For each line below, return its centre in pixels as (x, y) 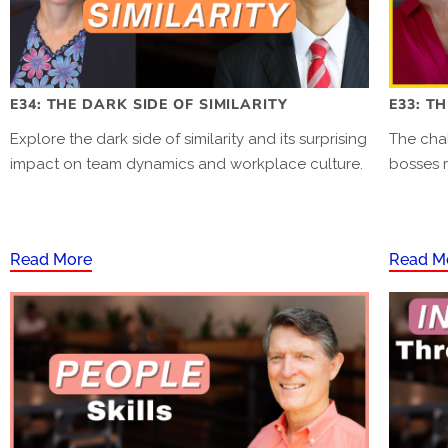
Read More (51, 259)
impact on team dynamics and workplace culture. (186, 163)
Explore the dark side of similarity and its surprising (188, 138)
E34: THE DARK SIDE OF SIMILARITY (149, 104)
